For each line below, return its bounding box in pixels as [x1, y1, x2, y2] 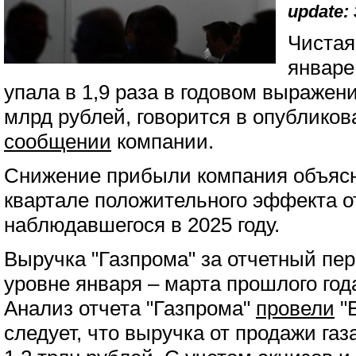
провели [256, 297, 335, 319]
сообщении [4, 130, 111, 153]
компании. [111, 130, 214, 153]
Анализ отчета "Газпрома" [4, 297, 256, 319]
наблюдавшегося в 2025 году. [4, 214, 280, 236]
